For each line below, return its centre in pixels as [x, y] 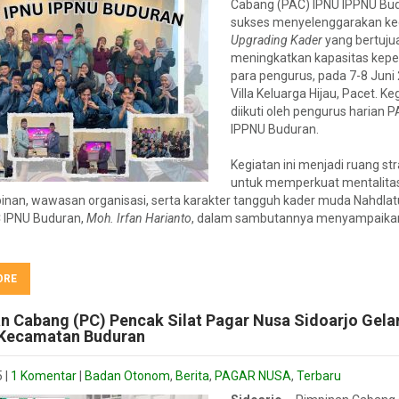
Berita [192, 376]
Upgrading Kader [277, 40]
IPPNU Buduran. [275, 129]
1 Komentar [44, 376]
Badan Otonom [127, 376]
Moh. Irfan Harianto [139, 218]
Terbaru [319, 376]
